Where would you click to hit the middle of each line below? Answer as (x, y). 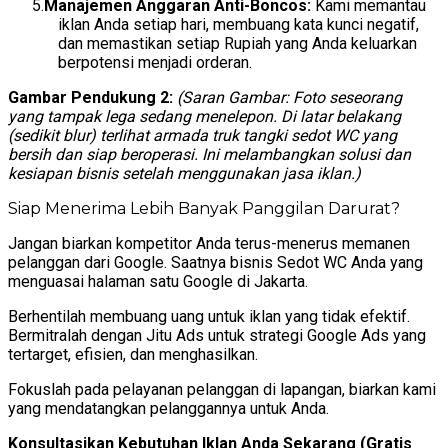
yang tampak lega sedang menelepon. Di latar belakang (204, 117)
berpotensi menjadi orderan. (155, 63)
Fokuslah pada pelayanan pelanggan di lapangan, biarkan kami (222, 390)
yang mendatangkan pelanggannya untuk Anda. (168, 409)
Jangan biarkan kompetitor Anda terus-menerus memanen (209, 244)
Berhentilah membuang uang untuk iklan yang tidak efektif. (209, 317)
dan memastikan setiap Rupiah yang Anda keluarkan (237, 44)
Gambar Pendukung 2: (90, 98)
